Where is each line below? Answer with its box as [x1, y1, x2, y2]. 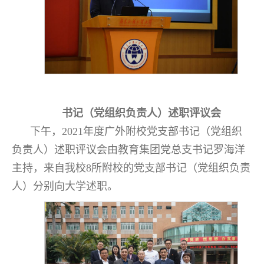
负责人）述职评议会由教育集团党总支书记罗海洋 [12, 143, 245, 156]
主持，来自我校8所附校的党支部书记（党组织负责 [12, 161, 250, 174]
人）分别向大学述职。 [12, 180, 118, 192]
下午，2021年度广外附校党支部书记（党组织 [30, 125, 243, 137]
